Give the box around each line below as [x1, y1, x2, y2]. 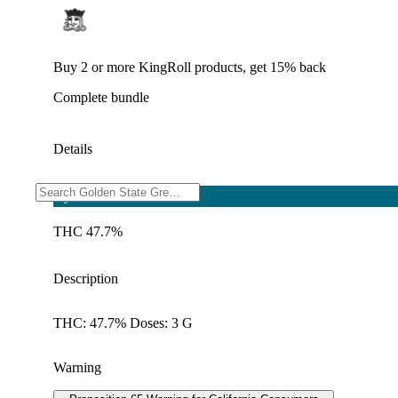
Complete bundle [53, 89, 149, 105]
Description [53, 270, 118, 286]
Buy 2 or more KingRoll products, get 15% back [53, 59, 326, 75]
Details [53, 140, 92, 156]
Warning [53, 359, 101, 375]
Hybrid [53, 187, 93, 203]
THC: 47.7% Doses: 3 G [53, 314, 193, 330]
